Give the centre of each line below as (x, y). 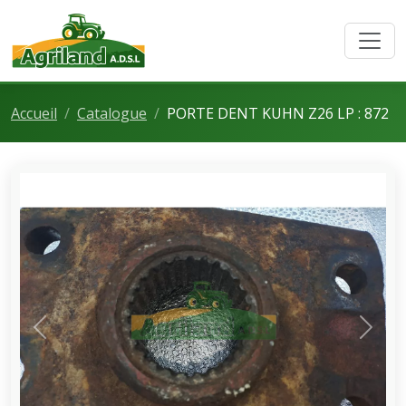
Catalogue (112, 113)
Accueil (34, 113)
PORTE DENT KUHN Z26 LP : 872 (278, 113)
